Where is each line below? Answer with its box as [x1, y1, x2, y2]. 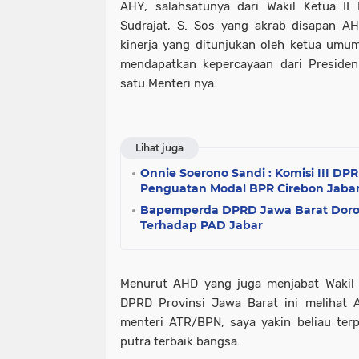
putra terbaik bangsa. [120, 334, 240, 349]
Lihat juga [135, 142, 184, 154]
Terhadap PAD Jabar [140, 218, 263, 232]
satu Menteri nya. [120, 76, 217, 91]
